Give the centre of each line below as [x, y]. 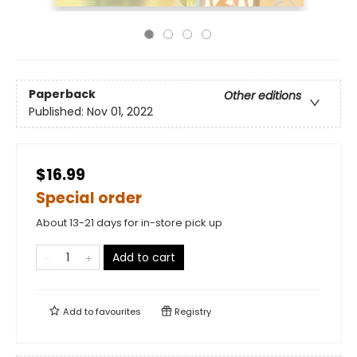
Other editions [263, 96]
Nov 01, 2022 [120, 112]
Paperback [62, 94]
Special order [89, 198]
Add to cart [144, 257]
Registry [192, 312]
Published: [58, 112]
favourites [118, 312]
